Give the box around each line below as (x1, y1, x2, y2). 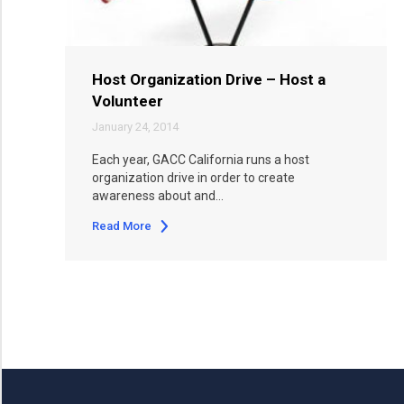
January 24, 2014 (92, 120, 179, 134)
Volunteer (92, 92, 163, 111)
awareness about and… (92, 188, 224, 204)
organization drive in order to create (92, 170, 295, 186)
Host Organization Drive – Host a (92, 70, 326, 89)
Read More (92, 219, 151, 234)
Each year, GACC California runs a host (92, 152, 309, 168)
